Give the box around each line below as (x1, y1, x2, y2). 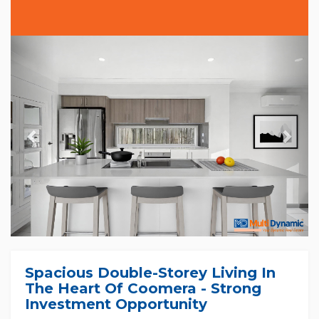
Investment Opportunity (25, 296, 207, 313)
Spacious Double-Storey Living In (25, 264, 276, 282)
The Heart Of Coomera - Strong (25, 280, 261, 298)
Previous (32, 36, 95, 53)
